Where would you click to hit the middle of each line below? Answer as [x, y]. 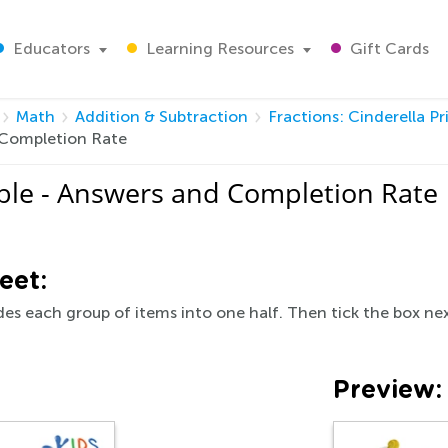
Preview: [387, 390]
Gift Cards [387, 48]
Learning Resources [218, 48]
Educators [49, 48]
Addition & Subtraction [161, 116]
